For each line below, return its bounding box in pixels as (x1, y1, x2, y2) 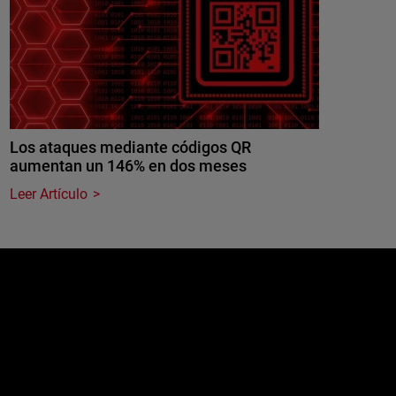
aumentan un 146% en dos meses (10, 156, 247, 175)
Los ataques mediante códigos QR (10, 138, 252, 156)
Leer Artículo (10, 186, 88, 202)
